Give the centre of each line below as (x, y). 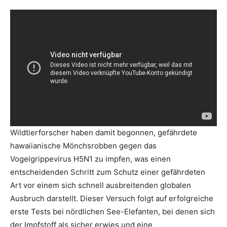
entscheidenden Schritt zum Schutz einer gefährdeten (108, 172)
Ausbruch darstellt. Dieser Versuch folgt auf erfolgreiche (112, 198)
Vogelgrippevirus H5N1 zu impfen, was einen (90, 159)
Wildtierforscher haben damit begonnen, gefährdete (104, 132)
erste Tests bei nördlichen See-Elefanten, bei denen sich (112, 211)
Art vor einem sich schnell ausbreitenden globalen (101, 185)
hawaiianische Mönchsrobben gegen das (83, 145)
